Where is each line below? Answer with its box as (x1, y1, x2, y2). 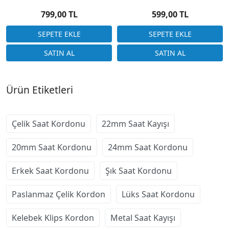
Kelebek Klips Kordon (12, 212, 94, 223)
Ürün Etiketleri (6, 82, 73, 97)
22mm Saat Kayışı (102, 118, 169, 129)
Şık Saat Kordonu (105, 165, 172, 176)
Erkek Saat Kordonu (12, 165, 89, 176)
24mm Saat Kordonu (108, 141, 188, 153)
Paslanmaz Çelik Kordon (12, 188, 105, 200)
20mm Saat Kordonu (12, 141, 91, 153)
